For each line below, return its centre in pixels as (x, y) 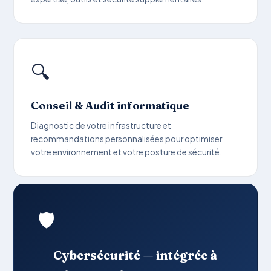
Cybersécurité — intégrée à (135, 255)
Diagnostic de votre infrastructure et (101, 125)
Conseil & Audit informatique (110, 105)
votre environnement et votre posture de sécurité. (127, 152)
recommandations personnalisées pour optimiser (127, 139)
